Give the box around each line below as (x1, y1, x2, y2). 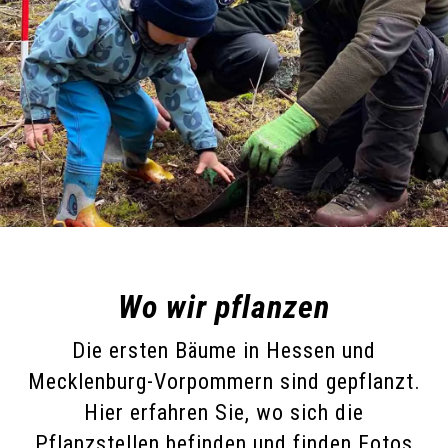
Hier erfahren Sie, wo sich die (84, 400, 364, 426)
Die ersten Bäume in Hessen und (72, 338, 376, 364)
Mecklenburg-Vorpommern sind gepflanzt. (27, 369, 421, 395)
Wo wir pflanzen (118, 288, 330, 327)
